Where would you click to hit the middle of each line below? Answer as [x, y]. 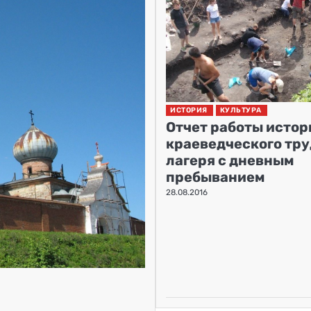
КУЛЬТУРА [241, 110]
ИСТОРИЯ [189, 110]
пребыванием [216, 177]
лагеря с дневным [230, 160]
